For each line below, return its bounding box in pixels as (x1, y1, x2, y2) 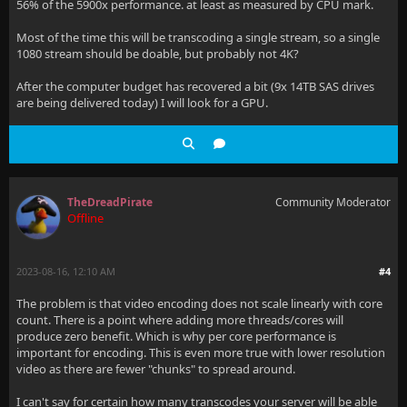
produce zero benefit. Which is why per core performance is (16, 328, 336, 344)
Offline (67, 210, 104, 226)
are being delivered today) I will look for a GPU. (16, 94, 268, 111)
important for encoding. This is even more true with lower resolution (16, 344, 385, 361)
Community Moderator (275, 194, 391, 210)
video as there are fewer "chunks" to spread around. (16, 361, 295, 377)
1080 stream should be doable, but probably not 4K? (16, 45, 299, 62)
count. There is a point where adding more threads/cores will (16, 312, 343, 328)
